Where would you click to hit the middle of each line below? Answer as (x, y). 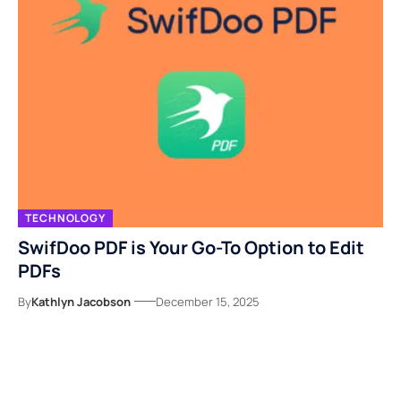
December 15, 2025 (208, 301)
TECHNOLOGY (65, 218)
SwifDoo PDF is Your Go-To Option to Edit (191, 247)
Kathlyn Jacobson (81, 301)
